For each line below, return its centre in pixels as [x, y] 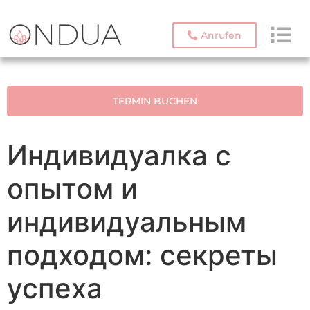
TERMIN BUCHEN [155, 101]
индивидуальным [127, 222]
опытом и [72, 189]
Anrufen [221, 35]
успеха [55, 289]
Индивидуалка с [119, 156]
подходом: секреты [142, 255]
